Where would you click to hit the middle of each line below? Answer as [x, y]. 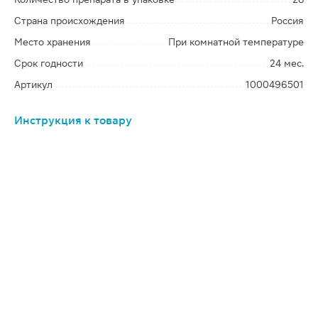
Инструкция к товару [73, 120]
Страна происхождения [70, 21]
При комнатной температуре [236, 42]
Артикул [33, 84]
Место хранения [53, 42]
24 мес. [287, 63]
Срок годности [49, 63]
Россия [287, 21]
